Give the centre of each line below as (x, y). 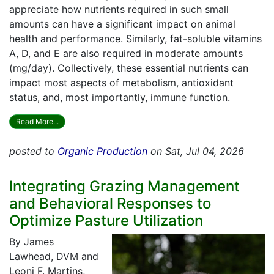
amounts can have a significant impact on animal (122, 24)
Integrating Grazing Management (124, 187)
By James (31, 242)
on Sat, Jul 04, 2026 (196, 151)
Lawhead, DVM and (54, 257)
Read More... (37, 122)
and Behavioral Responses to (110, 204)
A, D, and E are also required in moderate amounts (126, 54)
